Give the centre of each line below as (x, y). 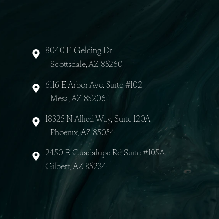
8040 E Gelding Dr (83, 100)
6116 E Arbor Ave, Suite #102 (99, 136)
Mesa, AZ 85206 (79, 150)
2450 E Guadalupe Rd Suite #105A (110, 208)
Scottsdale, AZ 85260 (88, 115)
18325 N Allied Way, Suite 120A (103, 172)
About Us (185, 32)
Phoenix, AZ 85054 (84, 186)
